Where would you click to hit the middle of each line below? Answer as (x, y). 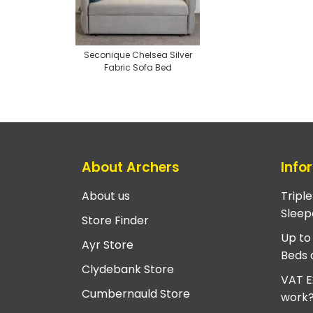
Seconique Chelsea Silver (138, 55)
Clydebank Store (128, 270)
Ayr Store (108, 245)
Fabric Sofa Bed (138, 68)
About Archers (131, 167)
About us (106, 196)
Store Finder (115, 221)
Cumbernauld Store (136, 294)
